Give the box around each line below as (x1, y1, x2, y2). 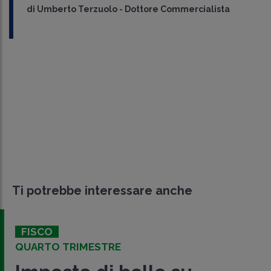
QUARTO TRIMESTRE (15, 240, 121, 253)
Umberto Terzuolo (36, 4, 117, 14)
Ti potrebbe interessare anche (12, 183, 192, 198)
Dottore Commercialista (124, 4, 230, 14)
